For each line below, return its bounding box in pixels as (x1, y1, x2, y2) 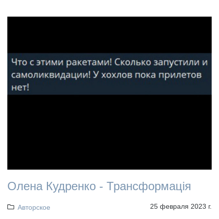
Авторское (17, 203, 50, 212)
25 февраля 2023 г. (150, 202, 212, 211)
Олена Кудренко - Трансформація (7, 179, 191, 193)
